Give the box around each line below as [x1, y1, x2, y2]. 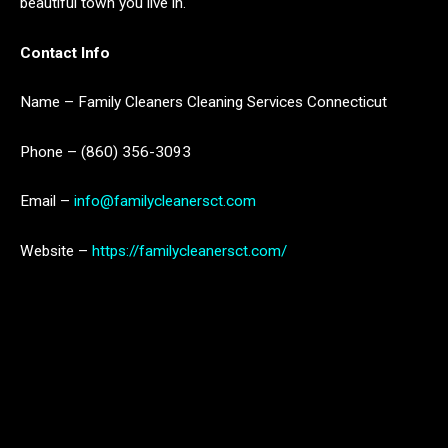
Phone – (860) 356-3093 [20, 142, 191, 161]
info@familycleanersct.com [74, 192, 256, 211]
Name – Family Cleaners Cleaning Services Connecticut [20, 93, 387, 112]
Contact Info [20, 43, 110, 62]
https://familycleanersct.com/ [88, 242, 287, 261]
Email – [20, 192, 74, 211]
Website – [20, 242, 88, 261]
